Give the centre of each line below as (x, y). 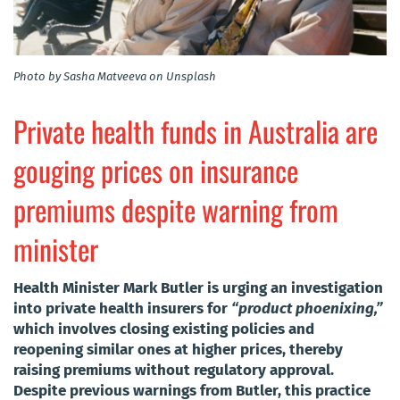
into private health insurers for (122, 308)
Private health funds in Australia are (196, 130)
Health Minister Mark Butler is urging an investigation (198, 287)
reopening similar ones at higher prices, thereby (178, 349)
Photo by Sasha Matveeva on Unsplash (115, 76)
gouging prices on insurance (156, 170)
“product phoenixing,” (307, 308)
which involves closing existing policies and (164, 329)
